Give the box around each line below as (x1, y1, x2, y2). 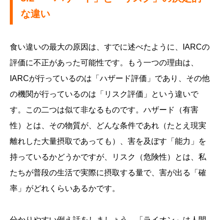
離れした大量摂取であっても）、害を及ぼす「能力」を (10, 137, 206, 146)
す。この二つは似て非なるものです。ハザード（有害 (10, 106, 198, 114)
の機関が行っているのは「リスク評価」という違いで (10, 90, 198, 99)
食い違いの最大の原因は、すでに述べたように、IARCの (10, 43, 210, 52)
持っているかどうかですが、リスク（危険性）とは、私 (10, 153, 206, 162)
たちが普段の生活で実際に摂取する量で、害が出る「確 (10, 168, 206, 177)
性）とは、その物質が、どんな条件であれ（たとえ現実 (10, 121, 206, 130)
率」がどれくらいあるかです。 (10, 184, 120, 193)
